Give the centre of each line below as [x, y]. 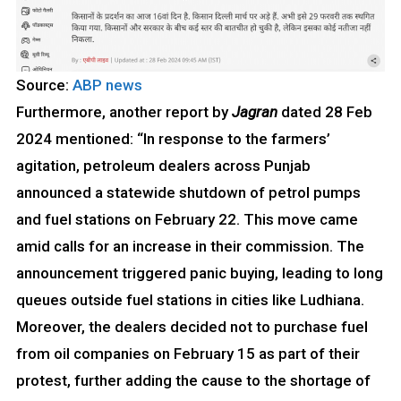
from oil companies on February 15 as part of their [188, 353]
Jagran [254, 111]
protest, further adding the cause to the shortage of [193, 380]
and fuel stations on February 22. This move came [187, 219]
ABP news [107, 85]
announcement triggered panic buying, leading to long [199, 273]
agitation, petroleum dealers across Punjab [163, 165]
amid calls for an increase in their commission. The [190, 246]
